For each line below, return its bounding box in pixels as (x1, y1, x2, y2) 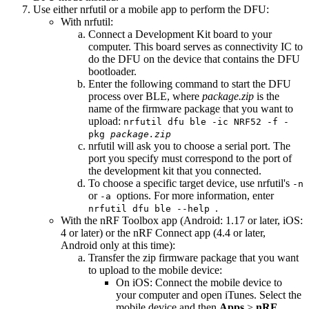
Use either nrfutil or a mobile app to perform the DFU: (33, 3, 269, 16)
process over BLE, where (88, 90, 202, 103)
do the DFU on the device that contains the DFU (88, 53, 300, 66)
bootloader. (88, 66, 137, 78)
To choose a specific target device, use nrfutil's (88, 177, 292, 190)
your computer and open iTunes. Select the (116, 289, 301, 301)
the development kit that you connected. (88, 165, 261, 177)
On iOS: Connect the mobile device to (116, 277, 282, 289)
